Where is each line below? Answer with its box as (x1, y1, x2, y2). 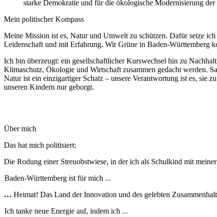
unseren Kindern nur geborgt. (4, 83, 94, 92)
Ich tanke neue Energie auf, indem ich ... (4, 207, 128, 216)
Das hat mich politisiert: (4, 141, 78, 150)
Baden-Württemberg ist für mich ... (4, 174, 111, 183)
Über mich (4, 124, 36, 133)
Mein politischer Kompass (4, 15, 84, 24)
